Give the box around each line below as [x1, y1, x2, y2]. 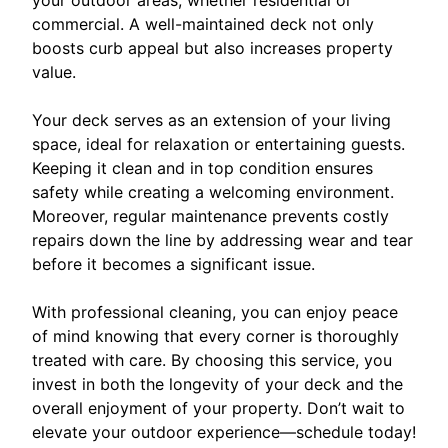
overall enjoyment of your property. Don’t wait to [32, 397, 405, 418]
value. [32, 61, 76, 82]
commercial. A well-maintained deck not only [32, 13, 374, 34]
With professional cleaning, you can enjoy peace [32, 301, 398, 322]
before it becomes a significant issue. [32, 253, 315, 274]
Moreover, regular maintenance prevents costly [32, 205, 389, 226]
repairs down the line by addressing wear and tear [32, 229, 413, 250]
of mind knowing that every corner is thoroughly [32, 325, 399, 346]
